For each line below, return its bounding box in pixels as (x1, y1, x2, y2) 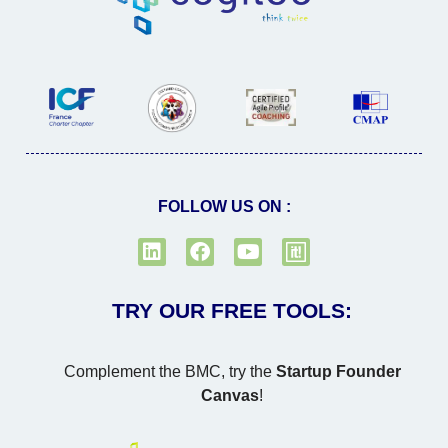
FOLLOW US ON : (157, 197, 291, 215)
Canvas (201, 386, 259, 404)
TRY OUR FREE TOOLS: (112, 298, 352, 322)
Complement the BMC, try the (63, 362, 276, 380)
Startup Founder (275, 362, 401, 380)
